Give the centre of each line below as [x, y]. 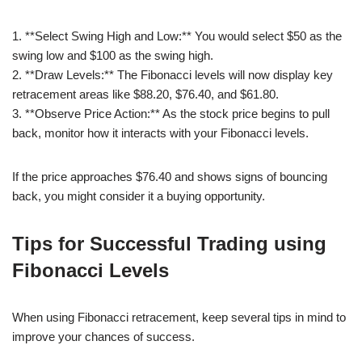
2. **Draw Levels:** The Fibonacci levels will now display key [173, 74]
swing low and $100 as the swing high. [113, 55]
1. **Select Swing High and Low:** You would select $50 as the [177, 36]
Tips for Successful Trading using [169, 243]
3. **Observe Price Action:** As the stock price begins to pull [171, 113]
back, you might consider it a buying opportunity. [139, 196]
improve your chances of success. [103, 336]
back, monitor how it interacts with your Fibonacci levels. [160, 133]
